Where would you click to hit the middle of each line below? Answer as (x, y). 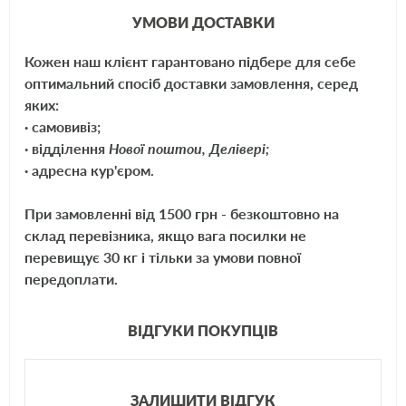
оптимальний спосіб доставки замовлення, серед (191, 82)
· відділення (66, 148)
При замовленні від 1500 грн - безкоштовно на (181, 213)
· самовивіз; (62, 126)
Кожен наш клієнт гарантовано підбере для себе (190, 61)
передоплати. (71, 278)
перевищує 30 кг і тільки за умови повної (162, 256)
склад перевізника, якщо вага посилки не (165, 235)
